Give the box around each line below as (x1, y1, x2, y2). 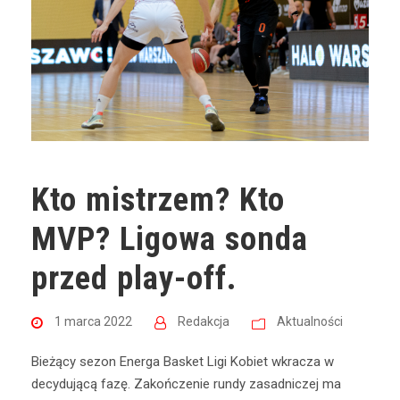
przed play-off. (31, 259, 237, 298)
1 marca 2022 (54, 314, 132, 329)
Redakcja (178, 314, 229, 329)
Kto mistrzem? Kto (31, 180, 285, 220)
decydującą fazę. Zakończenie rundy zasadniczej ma (31, 376, 341, 393)
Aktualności (277, 314, 343, 329)
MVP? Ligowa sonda (31, 220, 308, 259)
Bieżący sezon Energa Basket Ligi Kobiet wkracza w (31, 354, 334, 371)
